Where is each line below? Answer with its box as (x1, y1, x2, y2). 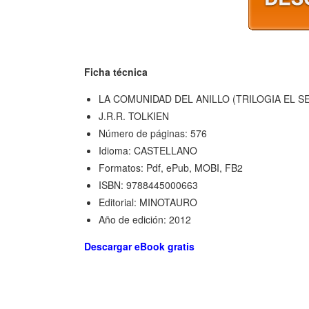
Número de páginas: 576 (99, 126, 207, 140)
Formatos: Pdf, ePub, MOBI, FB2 (99, 160, 243, 175)
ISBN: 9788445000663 (99, 177, 198, 192)
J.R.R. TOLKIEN (99, 108, 169, 123)
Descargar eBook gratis (84, 239, 195, 253)
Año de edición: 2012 (99, 212, 191, 226)
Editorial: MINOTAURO (99, 195, 197, 209)
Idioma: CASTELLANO (99, 143, 197, 157)
